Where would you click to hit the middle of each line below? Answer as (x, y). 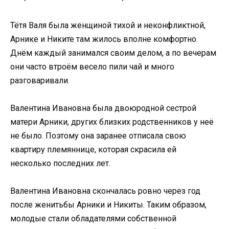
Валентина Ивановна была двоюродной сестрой (103, 108)
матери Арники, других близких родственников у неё (112, 122)
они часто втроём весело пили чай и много (92, 66)
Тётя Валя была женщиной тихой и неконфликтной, (108, 25)
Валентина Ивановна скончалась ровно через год (105, 191)
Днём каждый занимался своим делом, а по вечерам (113, 53)
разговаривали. (40, 80)
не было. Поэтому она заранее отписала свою (98, 135)
